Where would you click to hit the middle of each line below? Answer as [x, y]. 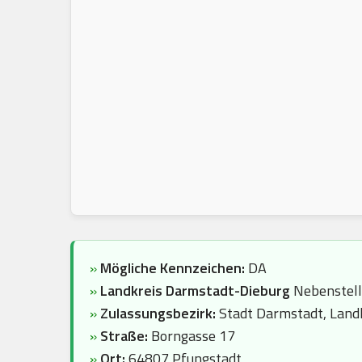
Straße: [124, 336]
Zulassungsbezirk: [160, 313]
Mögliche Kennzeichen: [173, 268]
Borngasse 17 [192, 336]
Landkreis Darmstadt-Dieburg [195, 290]
